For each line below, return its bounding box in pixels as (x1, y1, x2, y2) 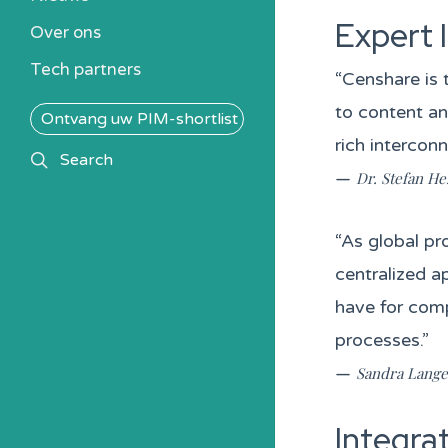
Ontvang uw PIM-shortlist (41, 109, 238, 129)
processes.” (335, 329, 429, 351)
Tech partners (30, 59, 141, 80)
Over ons (30, 22, 101, 43)
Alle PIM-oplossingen (55, 26, 203, 44)
